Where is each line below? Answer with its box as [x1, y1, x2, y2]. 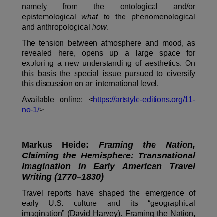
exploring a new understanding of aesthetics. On [21, 59, 196, 68]
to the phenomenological [98, 13, 196, 21]
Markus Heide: [21, 140, 99, 150]
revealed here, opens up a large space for [21, 49, 196, 58]
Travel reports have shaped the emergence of [21, 189, 196, 198]
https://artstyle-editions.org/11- [93, 95, 196, 104]
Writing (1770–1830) [21, 172, 104, 182]
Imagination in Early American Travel [21, 161, 196, 171]
